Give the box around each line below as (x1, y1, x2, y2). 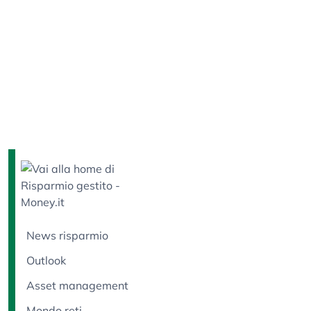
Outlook (26, 253, 66, 267)
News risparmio (26, 228, 108, 242)
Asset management (26, 278, 128, 292)
